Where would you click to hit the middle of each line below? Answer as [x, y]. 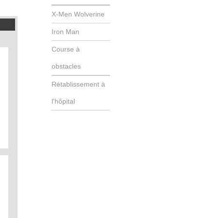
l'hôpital [63, 101]
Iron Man [65, 32]
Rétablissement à [78, 84]
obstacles [66, 66]
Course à [66, 49]
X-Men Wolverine [78, 14]
